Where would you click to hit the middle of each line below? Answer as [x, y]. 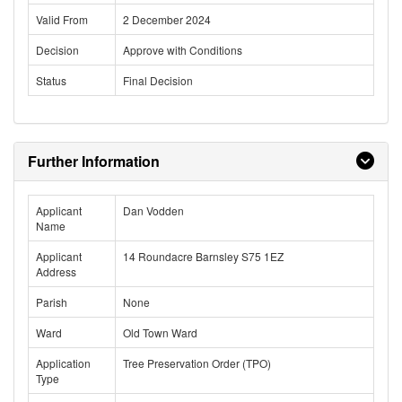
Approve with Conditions [183, 50]
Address [56, 271]
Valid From [62, 19]
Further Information [94, 161]
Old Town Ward [160, 332]
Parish [52, 302]
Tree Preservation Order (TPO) [197, 363]
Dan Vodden [153, 210]
